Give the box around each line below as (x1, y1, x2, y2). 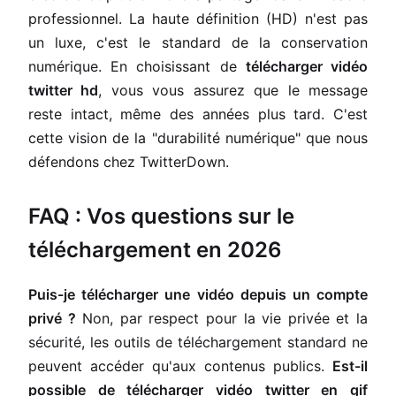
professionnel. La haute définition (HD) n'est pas (28, 10, 368, 27)
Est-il (332, 357, 368, 375)
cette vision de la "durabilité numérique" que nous (28, 129, 368, 147)
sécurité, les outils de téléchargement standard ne (28, 333, 368, 351)
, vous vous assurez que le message (98, 81, 369, 99)
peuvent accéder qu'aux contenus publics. (28, 357, 332, 375)
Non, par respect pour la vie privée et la (75, 309, 369, 327)
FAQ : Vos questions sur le (28, 203, 294, 229)
